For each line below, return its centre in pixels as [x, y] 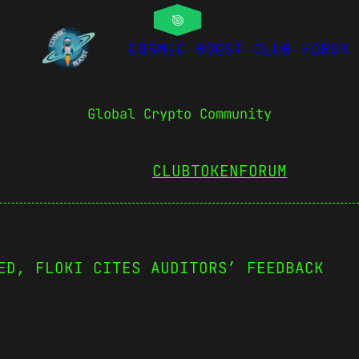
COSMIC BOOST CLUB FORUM [239, 49]
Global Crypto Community [179, 114]
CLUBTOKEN [196, 170]
